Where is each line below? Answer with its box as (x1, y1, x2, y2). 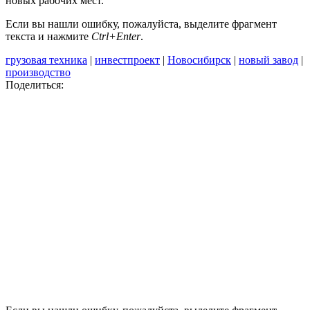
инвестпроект (95, 53, 160, 66)
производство (6, 66, 71, 78)
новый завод (239, 53, 298, 66)
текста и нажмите (6, 30, 91, 42)
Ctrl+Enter (91, 30, 140, 42)
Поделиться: (6, 78, 64, 91)
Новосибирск (167, 53, 231, 66)
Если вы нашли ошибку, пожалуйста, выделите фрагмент (6, 17, 277, 30)
